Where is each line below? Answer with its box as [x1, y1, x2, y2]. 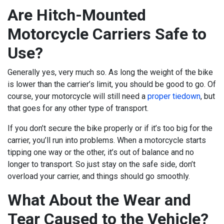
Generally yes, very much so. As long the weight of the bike [7, 67, 213, 77]
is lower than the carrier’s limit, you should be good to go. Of [7, 79, 216, 89]
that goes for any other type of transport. [7, 103, 148, 113]
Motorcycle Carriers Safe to [7, 24, 206, 44]
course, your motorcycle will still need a [7, 91, 147, 101]
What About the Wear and [7, 190, 191, 210]
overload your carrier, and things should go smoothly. [7, 171, 190, 181]
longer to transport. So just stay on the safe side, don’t [7, 159, 195, 169]
